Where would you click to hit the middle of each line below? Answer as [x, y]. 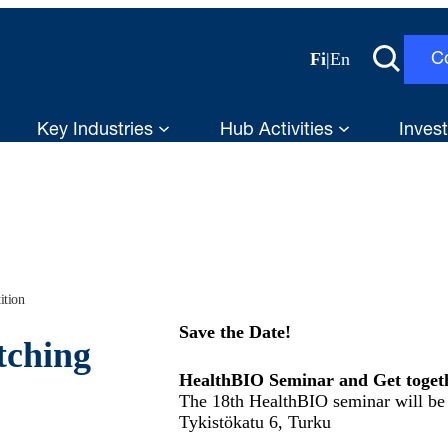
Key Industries [98, 131]
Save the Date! [235, 332]
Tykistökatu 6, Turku [255, 422]
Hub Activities [278, 131]
